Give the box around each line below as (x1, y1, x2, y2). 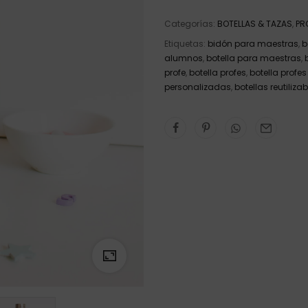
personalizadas (164, 81, 231, 93)
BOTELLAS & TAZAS (217, 18, 292, 30)
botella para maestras (206, 52, 301, 64)
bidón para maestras (208, 38, 298, 49)
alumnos (164, 52, 203, 64)
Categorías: (164, 18, 217, 30)
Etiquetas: (164, 38, 208, 49)
